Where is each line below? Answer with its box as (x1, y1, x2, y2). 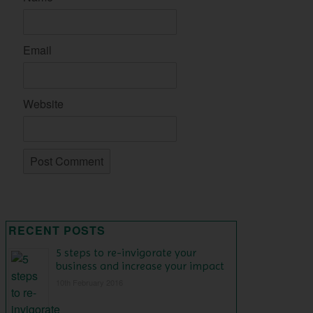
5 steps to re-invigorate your (56, 245, 196, 259)
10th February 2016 (56, 276, 123, 288)
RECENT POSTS (8, 221, 105, 238)
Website (22, 95, 64, 112)
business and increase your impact (56, 259, 224, 272)
